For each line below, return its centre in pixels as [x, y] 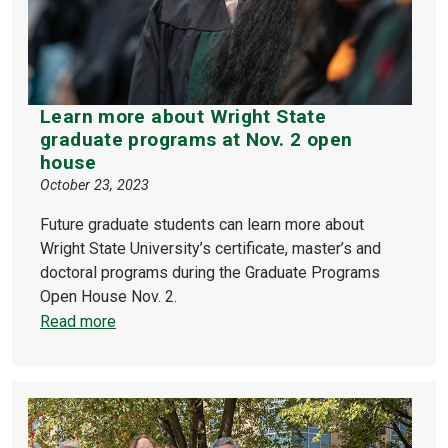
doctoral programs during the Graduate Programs [210, 272]
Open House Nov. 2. [108, 296]
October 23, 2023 [94, 185]
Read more [78, 321]
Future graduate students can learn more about [202, 224]
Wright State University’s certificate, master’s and [210, 248]
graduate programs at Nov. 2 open [196, 139]
